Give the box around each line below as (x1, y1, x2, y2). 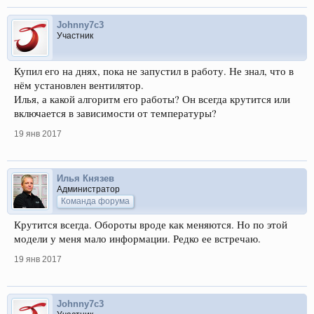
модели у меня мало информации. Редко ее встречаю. (14, 232, 261, 245)
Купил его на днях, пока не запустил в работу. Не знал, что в (14, 64, 294, 78)
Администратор (57, 184, 120, 194)
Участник (57, 31, 93, 41)
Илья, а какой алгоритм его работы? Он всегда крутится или (14, 93, 290, 106)
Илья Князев (57, 173, 114, 184)
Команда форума (61, 196, 130, 206)
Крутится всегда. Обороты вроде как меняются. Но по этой (14, 218, 287, 231)
